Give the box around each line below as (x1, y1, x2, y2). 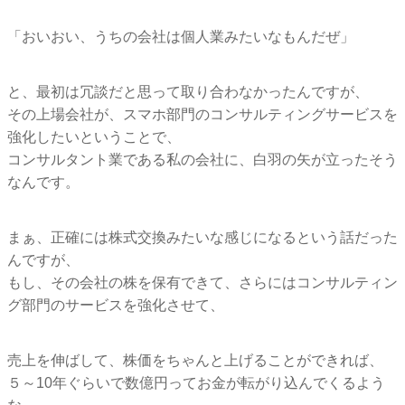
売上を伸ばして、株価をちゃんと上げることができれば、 (7, 352, 383, 368)
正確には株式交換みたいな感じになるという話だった (51, 229, 398, 245)
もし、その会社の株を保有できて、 (7, 274, 239, 290)
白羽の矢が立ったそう (253, 151, 398, 167)
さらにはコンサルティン (239, 274, 398, 290)
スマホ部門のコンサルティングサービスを (123, 106, 398, 122)
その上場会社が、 (7, 106, 123, 122)
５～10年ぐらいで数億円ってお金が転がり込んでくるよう (7, 374, 385, 391)
